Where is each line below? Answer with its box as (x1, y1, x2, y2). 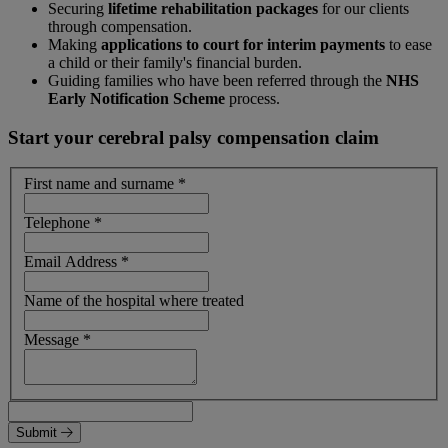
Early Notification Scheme (48, 89, 225, 107)
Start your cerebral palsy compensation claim (8, 126, 379, 148)
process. (225, 89, 280, 107)
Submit (16, 425, 61, 440)
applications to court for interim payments (101, 35, 385, 53)
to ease (385, 35, 432, 53)
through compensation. (48, 17, 192, 35)
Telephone (24, 214, 94, 231)
